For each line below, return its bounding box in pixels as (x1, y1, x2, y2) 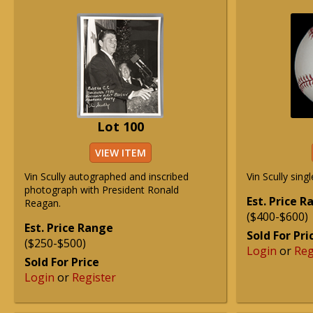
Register (72, 270, 116, 285)
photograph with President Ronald (24, 183, 179, 196)
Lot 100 (96, 118, 144, 135)
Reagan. (24, 196, 61, 210)
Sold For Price (24, 254, 99, 270)
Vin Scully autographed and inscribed (24, 170, 189, 183)
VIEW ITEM (94, 146, 146, 159)
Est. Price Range (24, 220, 113, 235)
